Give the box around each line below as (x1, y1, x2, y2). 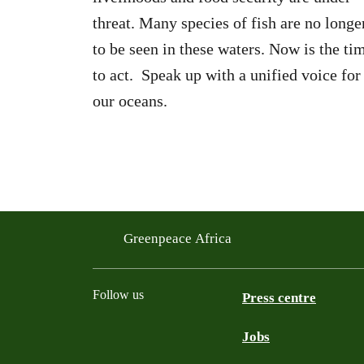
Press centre (242, 290, 316, 305)
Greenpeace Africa (123, 230, 235, 246)
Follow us (93, 288, 144, 301)
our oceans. (93, 92, 167, 110)
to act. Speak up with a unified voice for (93, 66, 361, 84)
